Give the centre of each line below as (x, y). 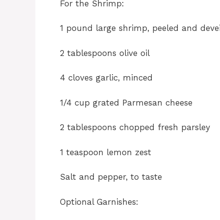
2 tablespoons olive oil (105, 53)
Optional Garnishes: (99, 202)
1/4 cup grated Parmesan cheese (126, 102)
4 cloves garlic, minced (106, 78)
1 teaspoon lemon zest (106, 152)
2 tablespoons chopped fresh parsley (135, 127)
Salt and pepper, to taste (111, 177)
